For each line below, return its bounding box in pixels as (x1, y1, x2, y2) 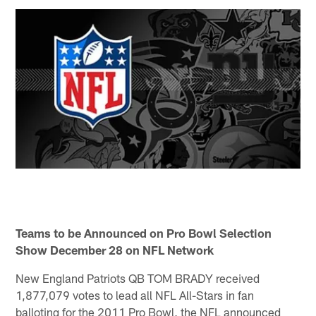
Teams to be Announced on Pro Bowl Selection (16, 225, 272, 240)
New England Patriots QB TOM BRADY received (16, 270, 260, 285)
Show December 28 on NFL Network (16, 242, 214, 257)
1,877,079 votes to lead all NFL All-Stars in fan (16, 287, 255, 302)
